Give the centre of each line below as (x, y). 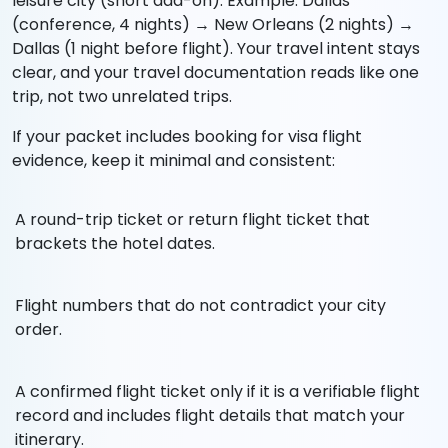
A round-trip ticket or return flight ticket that (192, 220)
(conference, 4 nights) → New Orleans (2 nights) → (213, 25)
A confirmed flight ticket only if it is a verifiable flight (217, 392)
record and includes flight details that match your (210, 416)
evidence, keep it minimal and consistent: (173, 161)
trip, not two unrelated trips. (122, 97)
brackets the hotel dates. (115, 244)
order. (38, 330)
